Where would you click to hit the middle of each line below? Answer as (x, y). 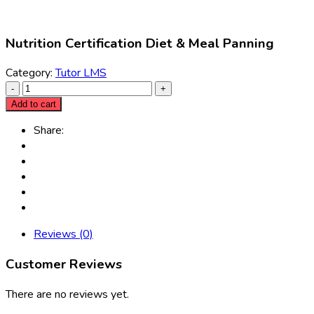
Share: (49, 131)
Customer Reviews (64, 264)
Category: (30, 73)
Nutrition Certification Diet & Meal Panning (140, 43)
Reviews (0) (63, 234)
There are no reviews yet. (67, 294)
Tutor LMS (81, 73)
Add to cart (34, 104)
